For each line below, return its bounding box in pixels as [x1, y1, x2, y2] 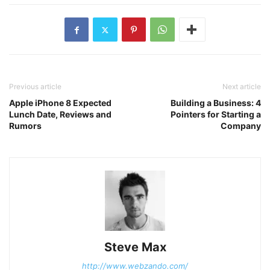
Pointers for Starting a [171, 109, 261, 120]
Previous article [9, 82, 61, 92]
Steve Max [104, 240, 166, 255]
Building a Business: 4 [171, 98, 261, 108]
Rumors [9, 121, 42, 131]
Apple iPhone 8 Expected [9, 98, 111, 108]
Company [221, 121, 261, 131]
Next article [222, 82, 261, 92]
